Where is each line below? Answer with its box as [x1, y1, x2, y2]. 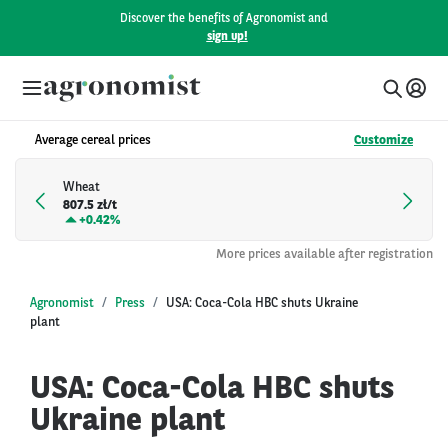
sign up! [206, 31, 248, 43]
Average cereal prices [35, 134, 151, 147]
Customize [354, 134, 413, 147]
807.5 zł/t [63, 199, 117, 213]
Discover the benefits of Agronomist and [120, 13, 328, 25]
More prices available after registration [216, 247, 433, 261]
